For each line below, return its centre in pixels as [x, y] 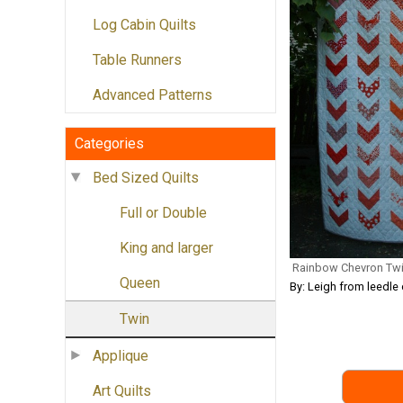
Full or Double [163, 213]
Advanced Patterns [152, 95]
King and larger [166, 248]
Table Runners [137, 60]
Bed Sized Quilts [146, 178]
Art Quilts [122, 391]
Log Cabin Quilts [144, 25]
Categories [109, 144]
